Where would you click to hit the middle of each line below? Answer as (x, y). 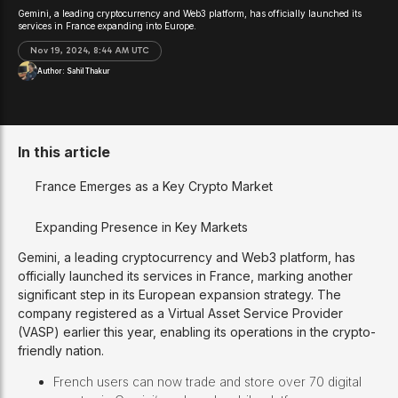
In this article (64, 152)
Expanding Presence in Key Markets (142, 227)
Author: (52, 72)
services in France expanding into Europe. (107, 25)
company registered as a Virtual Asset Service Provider (180, 314)
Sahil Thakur (88, 72)
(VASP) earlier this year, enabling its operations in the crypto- (197, 332)
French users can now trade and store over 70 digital (207, 382)
